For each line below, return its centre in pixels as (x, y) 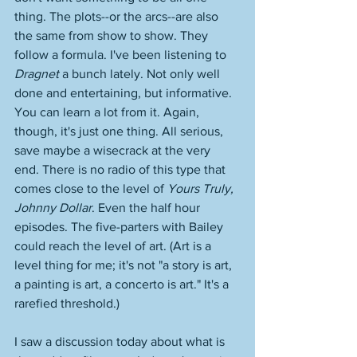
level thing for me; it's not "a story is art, (125, 265)
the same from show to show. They (113, 35)
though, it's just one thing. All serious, (120, 131)
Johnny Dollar (53, 208)
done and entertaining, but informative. (125, 93)
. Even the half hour (147, 208)
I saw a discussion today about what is (121, 341)
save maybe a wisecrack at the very (114, 150)
